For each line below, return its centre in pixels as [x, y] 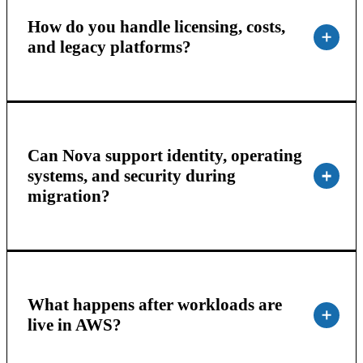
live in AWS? [74, 325]
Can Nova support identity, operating [164, 155]
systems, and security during [131, 175]
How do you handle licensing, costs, [156, 26]
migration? [68, 196]
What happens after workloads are [154, 304]
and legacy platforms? [109, 47]
